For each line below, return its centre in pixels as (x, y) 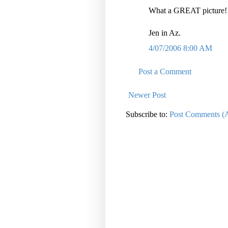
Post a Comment (165, 72)
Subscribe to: (148, 115)
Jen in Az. (165, 33)
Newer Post (147, 95)
